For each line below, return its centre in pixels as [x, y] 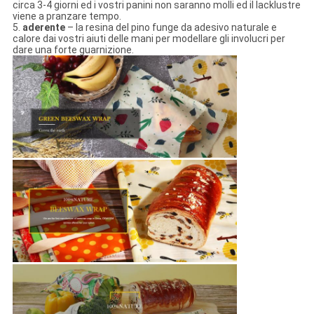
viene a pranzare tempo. [67, 16]
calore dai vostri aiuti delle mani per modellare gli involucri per [149, 39]
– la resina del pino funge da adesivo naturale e [171, 28]
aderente [43, 28]
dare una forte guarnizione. [73, 50]
